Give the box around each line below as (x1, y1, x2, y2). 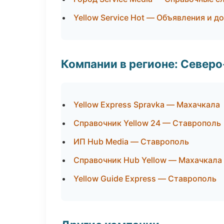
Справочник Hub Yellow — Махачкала (73, 155, 222, 165)
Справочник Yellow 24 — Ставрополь (73, 118, 221, 128)
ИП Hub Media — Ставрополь (73, 136, 189, 146)
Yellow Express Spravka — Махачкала (73, 99, 220, 109)
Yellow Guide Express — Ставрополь (73, 173, 216, 183)
